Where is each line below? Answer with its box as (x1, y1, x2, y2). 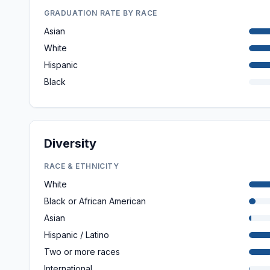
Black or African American (44, 196, 146, 206)
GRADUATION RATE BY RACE (44, 8, 157, 17)
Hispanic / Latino (44, 230, 109, 240)
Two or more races (44, 246, 120, 257)
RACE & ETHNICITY (44, 162, 119, 171)
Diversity (44, 136, 96, 151)
